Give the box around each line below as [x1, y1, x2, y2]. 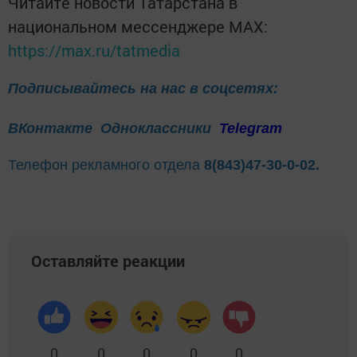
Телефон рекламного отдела [8, 156, 204, 173]
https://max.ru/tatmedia [8, 40, 180, 61]
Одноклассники [100, 120, 215, 136]
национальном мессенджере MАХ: [8, 16, 268, 37]
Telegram [219, 120, 282, 136]
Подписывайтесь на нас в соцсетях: [8, 80, 278, 96]
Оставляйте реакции [31, 249, 185, 271]
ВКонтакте [8, 120, 92, 136]
